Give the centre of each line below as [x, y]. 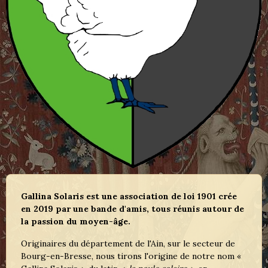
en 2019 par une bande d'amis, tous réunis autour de [133, 209]
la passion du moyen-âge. [76, 222]
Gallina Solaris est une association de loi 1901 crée [129, 197]
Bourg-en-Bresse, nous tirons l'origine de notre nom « [131, 256]
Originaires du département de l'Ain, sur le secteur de [128, 244]
